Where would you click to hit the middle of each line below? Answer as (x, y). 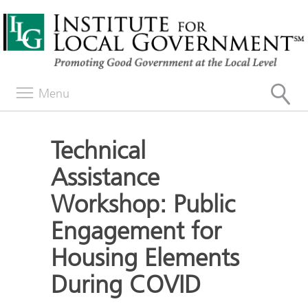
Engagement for (136, 231)
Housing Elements (145, 257)
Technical (98, 150)
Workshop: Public (143, 204)
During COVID (126, 284)
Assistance (105, 177)
